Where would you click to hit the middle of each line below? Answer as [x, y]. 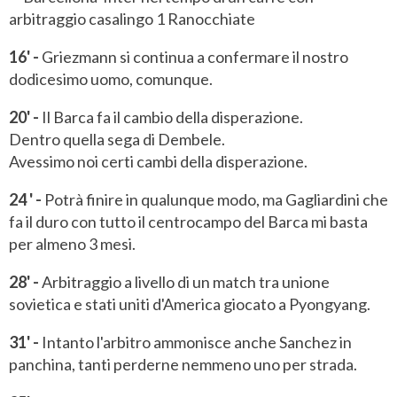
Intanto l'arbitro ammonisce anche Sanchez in [195, 343]
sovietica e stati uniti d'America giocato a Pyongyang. [190, 304]
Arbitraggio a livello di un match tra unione [184, 282]
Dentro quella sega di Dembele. [117, 140]
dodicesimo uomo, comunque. [111, 79]
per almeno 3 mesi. [72, 244]
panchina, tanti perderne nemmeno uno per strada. [183, 365]
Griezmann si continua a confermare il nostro [194, 57]
